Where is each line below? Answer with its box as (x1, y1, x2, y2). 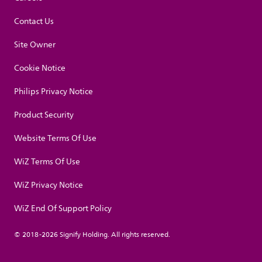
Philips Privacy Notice (14, 84, 93, 98)
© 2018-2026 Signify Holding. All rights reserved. (14, 228, 170, 241)
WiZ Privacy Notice (14, 178, 83, 192)
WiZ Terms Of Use (14, 154, 80, 168)
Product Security (14, 108, 74, 122)
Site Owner (14, 37, 56, 51)
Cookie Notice (14, 61, 65, 75)
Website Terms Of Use (14, 131, 96, 145)
